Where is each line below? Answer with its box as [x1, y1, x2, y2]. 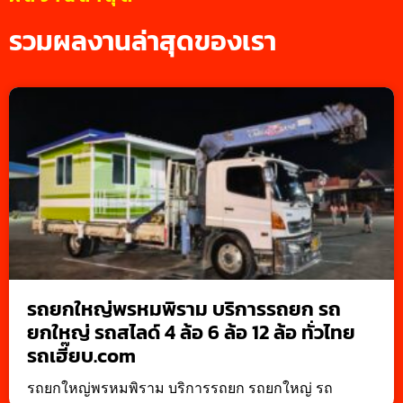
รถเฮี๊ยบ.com [27, 341, 136, 372]
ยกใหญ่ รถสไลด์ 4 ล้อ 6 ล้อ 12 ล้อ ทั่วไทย [27, 318, 355, 348]
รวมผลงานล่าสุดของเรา [9, 21, 276, 62]
